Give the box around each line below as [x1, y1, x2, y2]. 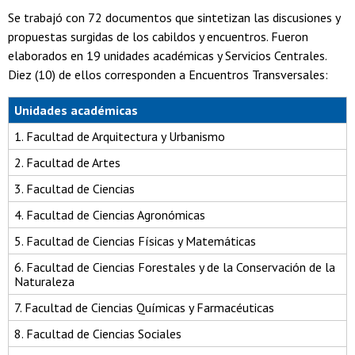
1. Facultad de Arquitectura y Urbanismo [14, 128, 225, 144]
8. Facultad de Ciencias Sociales [14, 325, 181, 342]
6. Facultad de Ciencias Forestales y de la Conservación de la [14, 258, 335, 275]
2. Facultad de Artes [14, 154, 120, 170]
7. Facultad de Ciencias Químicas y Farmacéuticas [14, 299, 274, 315]
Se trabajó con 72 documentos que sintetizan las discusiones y [8, 9, 340, 25]
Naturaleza [14, 273, 74, 289]
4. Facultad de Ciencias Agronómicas [14, 206, 205, 223]
